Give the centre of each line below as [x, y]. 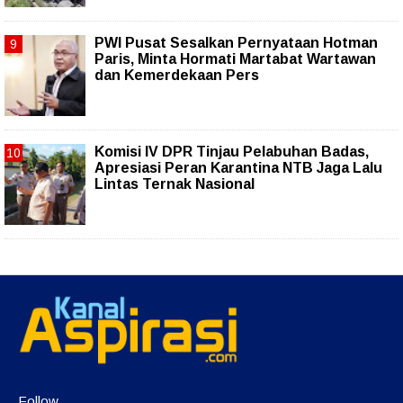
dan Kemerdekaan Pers [177, 75]
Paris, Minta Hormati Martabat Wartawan [235, 58]
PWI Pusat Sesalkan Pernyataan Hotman [236, 42]
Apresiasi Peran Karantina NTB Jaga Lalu [238, 167]
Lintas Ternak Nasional [175, 184]
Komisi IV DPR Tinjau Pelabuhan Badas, [232, 151]
